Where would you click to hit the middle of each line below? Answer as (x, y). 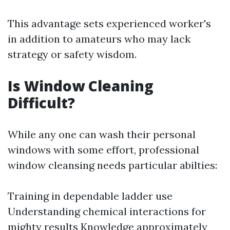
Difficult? (41, 103)
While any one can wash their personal (102, 134)
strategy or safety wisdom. (72, 54)
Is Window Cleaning (81, 86)
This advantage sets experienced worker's (109, 23)
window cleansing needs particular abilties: (112, 165)
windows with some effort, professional (103, 150)
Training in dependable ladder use (90, 196)
